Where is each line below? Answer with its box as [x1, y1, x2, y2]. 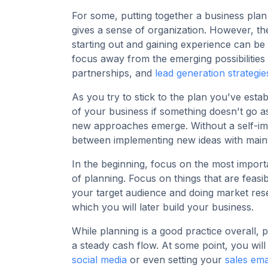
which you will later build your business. [72, 201, 257, 214]
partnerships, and [72, 67, 155, 80]
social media [72, 254, 127, 266]
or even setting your [127, 254, 225, 266]
